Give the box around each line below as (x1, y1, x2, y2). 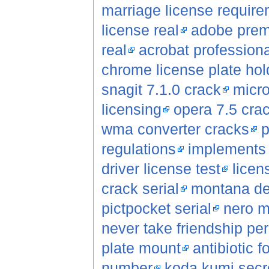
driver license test (101, 160, 220, 178)
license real (101, 22, 179, 39)
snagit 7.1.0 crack (101, 81, 221, 98)
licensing (101, 101, 162, 118)
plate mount (101, 240, 181, 257)
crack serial (101, 180, 179, 198)
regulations (101, 141, 176, 158)
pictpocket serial (101, 200, 211, 217)
